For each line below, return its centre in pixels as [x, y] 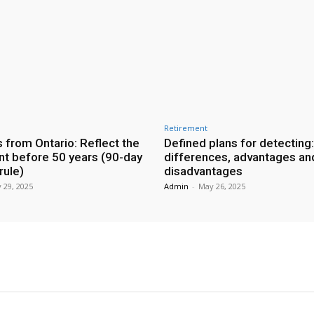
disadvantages [203, 171]
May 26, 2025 [222, 186]
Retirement [186, 128]
